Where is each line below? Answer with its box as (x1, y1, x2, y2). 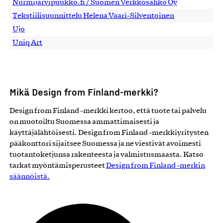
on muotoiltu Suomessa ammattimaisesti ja (9, 118, 159, 126)
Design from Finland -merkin (106, 162, 205, 170)
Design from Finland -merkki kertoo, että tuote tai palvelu (9, 108, 207, 115)
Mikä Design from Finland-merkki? (9, 86, 158, 98)
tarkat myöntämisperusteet (9, 162, 106, 170)
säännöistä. (9, 173, 50, 181)
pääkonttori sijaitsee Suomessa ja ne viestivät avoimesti (9, 140, 201, 148)
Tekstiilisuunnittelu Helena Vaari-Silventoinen (12, 12, 174, 19)
